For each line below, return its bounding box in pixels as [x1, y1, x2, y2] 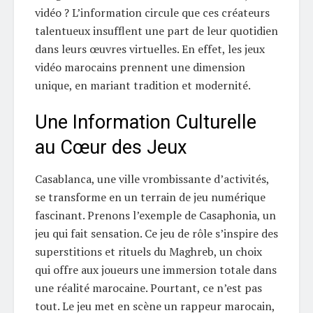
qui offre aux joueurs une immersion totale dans [35, 262, 277, 278]
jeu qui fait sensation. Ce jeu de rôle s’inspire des [35, 226, 278, 242]
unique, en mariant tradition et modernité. [35, 77, 251, 93]
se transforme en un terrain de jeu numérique [35, 189, 265, 205]
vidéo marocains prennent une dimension [35, 59, 245, 75]
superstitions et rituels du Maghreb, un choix [35, 244, 262, 260]
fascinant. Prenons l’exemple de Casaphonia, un [35, 208, 276, 224]
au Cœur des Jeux [35, 136, 187, 159]
